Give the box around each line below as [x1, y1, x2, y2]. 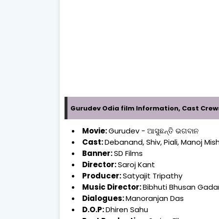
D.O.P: [82, 204, 106, 215]
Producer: [82, 170, 123, 181]
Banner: [82, 148, 114, 158]
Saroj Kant [118, 159, 155, 170]
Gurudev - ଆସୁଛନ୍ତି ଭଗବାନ [109, 125, 198, 136]
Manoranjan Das [126, 193, 184, 203]
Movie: [82, 125, 109, 136]
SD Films [114, 148, 143, 158]
